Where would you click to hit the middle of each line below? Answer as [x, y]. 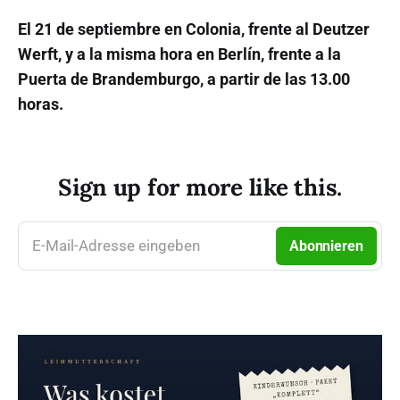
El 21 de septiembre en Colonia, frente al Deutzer [194, 29]
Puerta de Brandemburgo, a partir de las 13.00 [184, 79]
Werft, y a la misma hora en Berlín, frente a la [179, 54]
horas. [41, 104]
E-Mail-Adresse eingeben [116, 246]
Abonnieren [326, 246]
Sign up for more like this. [200, 187]
